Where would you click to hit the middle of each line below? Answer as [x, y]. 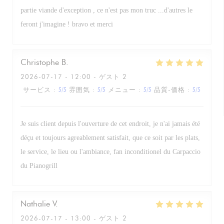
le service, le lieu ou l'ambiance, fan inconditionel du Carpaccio [110, 152]
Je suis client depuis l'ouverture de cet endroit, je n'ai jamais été [110, 124]
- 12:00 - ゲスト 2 [95, 76]
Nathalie [35, 204]
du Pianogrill [39, 166]
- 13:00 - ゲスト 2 [95, 218]
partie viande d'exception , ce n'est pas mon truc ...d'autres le [106, 10]
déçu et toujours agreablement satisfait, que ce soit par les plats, [110, 138]
